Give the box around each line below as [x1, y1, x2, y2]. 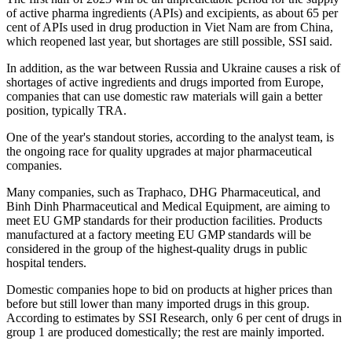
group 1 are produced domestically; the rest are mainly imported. [6, 324, 324, 339]
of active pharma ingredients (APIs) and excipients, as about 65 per [6, 5, 338, 20]
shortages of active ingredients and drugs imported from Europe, [6, 75, 324, 89]
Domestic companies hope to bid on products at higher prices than [6, 282, 332, 296]
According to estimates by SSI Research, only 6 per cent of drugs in [6, 310, 342, 324]
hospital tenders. [6, 255, 86, 269]
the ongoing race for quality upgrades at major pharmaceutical [6, 144, 312, 158]
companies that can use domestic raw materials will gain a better [6, 89, 322, 103]
